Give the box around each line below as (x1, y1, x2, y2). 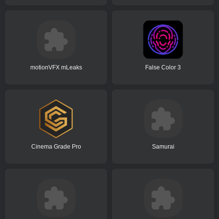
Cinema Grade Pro (31, 143, 81, 151)
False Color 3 (145, 64, 181, 71)
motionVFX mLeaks (30, 64, 82, 71)
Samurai (152, 143, 175, 151)
